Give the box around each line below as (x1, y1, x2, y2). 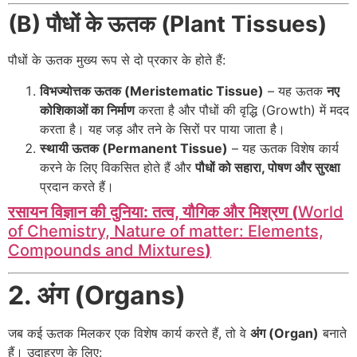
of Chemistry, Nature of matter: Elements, (8, 221, 324, 241)
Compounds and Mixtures (8, 240, 205, 260)
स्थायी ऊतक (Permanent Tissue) (40, 139, 228, 156)
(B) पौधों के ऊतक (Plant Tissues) (8, 10, 327, 38)
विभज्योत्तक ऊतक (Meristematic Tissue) (40, 82, 264, 99)
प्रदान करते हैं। (40, 178, 114, 194)
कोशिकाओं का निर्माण (40, 101, 135, 118)
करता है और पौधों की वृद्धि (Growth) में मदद (135, 101, 349, 118)
